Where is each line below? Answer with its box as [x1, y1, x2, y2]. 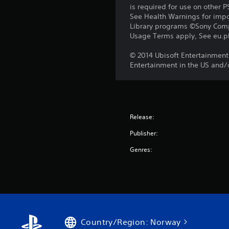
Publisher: [130, 128, 158, 138]
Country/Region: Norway [81, 216, 181, 227]
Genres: [130, 145, 153, 154]
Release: [130, 112, 155, 121]
